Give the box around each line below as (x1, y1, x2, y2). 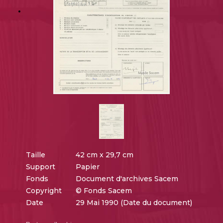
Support (25, 162, 55, 172)
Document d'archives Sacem (75, 174, 178, 184)
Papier (75, 162, 100, 172)
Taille (25, 150, 45, 160)
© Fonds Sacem (75, 186, 132, 196)
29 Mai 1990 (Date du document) (75, 198, 192, 208)
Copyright (25, 186, 62, 196)
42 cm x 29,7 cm (75, 150, 133, 160)
